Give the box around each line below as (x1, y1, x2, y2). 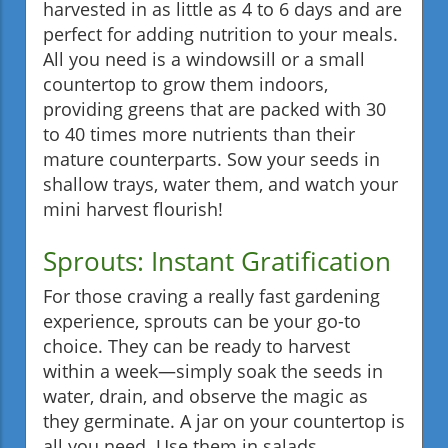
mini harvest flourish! (43, 196, 223, 221)
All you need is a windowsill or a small (43, 46, 365, 71)
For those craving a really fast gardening (43, 283, 380, 308)
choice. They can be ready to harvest (43, 333, 350, 358)
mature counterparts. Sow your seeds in (43, 146, 380, 171)
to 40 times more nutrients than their (43, 121, 355, 146)
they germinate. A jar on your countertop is (43, 408, 405, 433)
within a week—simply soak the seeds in (43, 358, 383, 383)
